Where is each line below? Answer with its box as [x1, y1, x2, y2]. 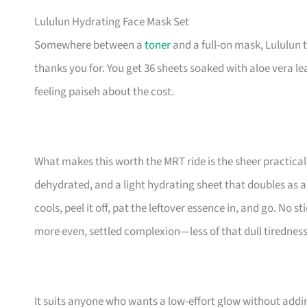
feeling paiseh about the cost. [34, 84, 174, 101]
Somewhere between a [34, 37, 145, 54]
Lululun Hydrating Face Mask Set [34, 14, 189, 31]
